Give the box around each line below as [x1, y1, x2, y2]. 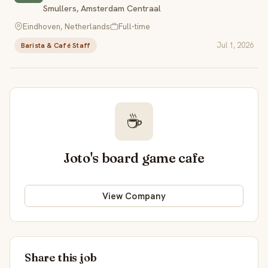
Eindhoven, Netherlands [23, 20, 110, 32]
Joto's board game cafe [63, 150, 205, 167]
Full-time [118, 20, 150, 32]
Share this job [25, 251, 97, 265]
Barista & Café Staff [20, 40, 91, 50]
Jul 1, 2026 [217, 39, 254, 50]
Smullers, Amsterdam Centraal [43, 2, 161, 14]
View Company [102, 190, 166, 202]
